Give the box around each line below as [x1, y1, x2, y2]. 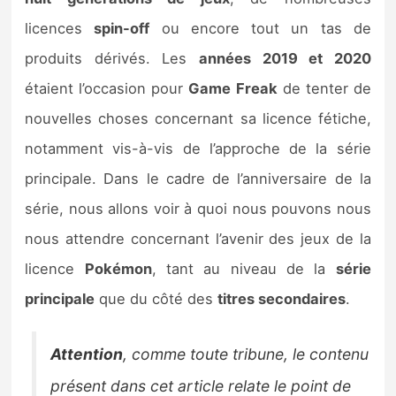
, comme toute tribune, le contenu [123, 344, 369, 363]
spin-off [94, 19, 150, 37]
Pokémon [84, 259, 152, 278]
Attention [50, 344, 124, 363]
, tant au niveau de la [151, 259, 336, 278]
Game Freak [188, 79, 278, 97]
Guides [31, 114, 89, 136]
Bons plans [31, 60, 123, 82]
